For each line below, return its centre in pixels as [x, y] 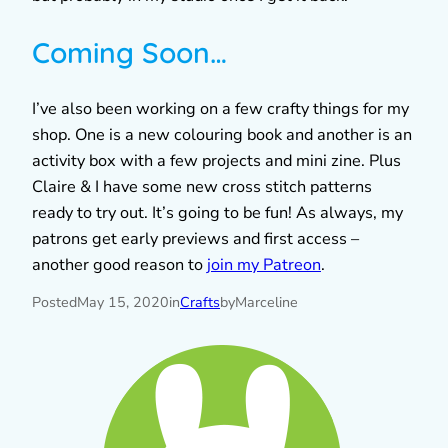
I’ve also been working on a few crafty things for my [220, 108]
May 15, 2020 [123, 302]
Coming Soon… [129, 52]
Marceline [266, 302]
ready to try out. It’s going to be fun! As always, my [217, 212]
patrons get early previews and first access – [195, 238]
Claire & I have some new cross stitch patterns [202, 186]
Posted [54, 302]
